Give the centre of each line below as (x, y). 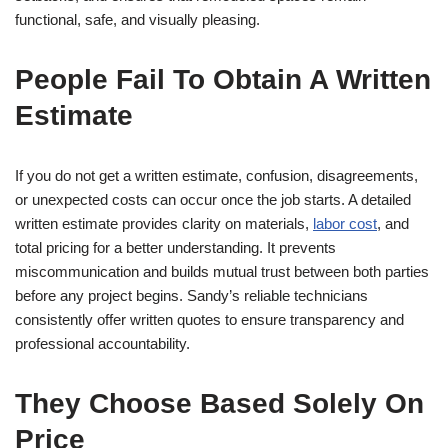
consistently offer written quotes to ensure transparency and (209, 319)
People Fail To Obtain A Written (223, 79)
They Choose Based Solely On (219, 403)
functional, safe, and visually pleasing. (137, 19)
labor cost (345, 223)
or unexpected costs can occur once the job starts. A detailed (213, 199)
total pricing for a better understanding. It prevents (175, 247)
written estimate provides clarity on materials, (164, 223)
